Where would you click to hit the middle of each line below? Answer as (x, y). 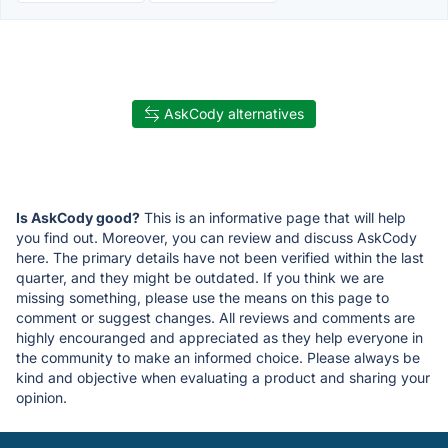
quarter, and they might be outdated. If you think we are (200, 278)
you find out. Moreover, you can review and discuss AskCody (216, 238)
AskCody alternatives (234, 114)
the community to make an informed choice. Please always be (218, 358)
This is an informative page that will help (273, 218)
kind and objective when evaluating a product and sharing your (223, 378)
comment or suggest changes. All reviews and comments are (215, 318)
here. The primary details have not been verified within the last (220, 258)
